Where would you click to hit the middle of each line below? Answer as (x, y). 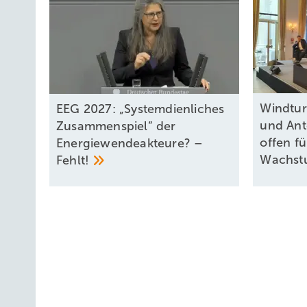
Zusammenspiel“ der (116, 126)
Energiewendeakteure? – (130, 144)
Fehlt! (75, 161)
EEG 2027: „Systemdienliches (140, 109)
